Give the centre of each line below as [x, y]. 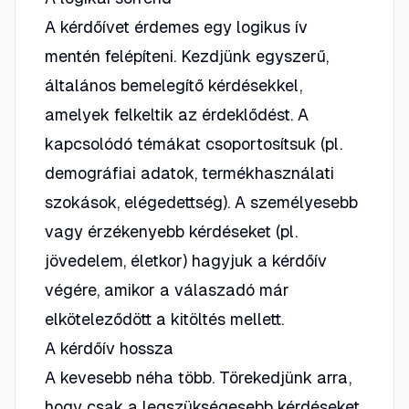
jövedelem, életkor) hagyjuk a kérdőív [186, 261]
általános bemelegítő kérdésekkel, [173, 85]
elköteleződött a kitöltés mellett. [164, 319]
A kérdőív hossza [109, 348]
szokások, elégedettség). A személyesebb [201, 202]
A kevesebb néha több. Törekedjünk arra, [198, 378]
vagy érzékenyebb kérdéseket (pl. [171, 231]
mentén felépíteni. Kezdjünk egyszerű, [187, 56]
